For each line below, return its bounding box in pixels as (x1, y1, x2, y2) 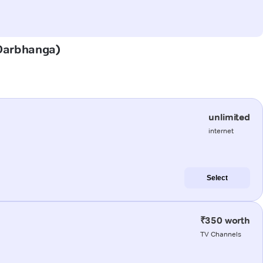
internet (208, 126, 234, 135)
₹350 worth (200, 214, 250, 226)
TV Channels (200, 229, 241, 238)
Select (207, 173, 228, 182)
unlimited (208, 111, 250, 123)
